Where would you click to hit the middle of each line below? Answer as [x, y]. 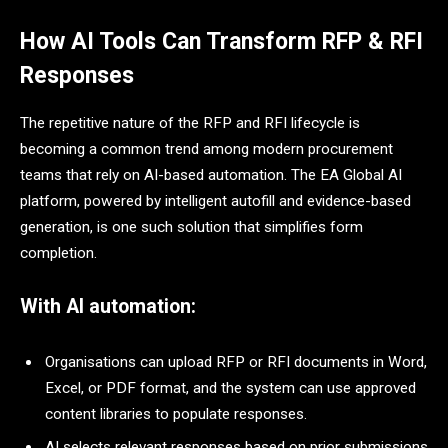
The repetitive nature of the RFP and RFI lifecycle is [190, 122]
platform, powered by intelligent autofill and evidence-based [215, 200]
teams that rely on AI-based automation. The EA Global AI [211, 174]
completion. [58, 252]
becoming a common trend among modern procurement [206, 148]
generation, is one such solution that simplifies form [191, 226]
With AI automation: [108, 307]
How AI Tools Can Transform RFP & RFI [221, 41]
